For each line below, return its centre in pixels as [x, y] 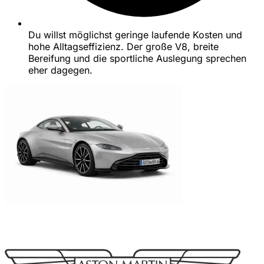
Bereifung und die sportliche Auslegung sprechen [137, 59]
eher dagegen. [60, 70]
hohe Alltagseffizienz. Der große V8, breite [123, 47]
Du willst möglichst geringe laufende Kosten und [135, 35]
